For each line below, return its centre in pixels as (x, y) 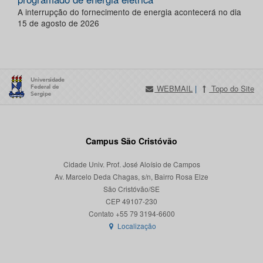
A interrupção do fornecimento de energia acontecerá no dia (129, 12)
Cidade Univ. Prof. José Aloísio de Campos (131, 164)
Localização (136, 226)
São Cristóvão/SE (131, 189)
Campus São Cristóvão (131, 141)
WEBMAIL (174, 89)
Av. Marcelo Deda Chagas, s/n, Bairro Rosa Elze (131, 177)
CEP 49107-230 (131, 201)
